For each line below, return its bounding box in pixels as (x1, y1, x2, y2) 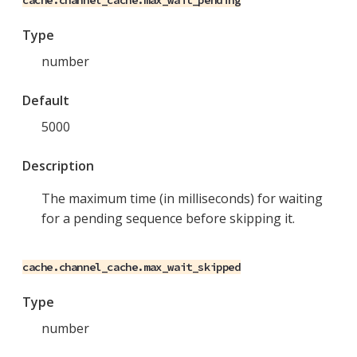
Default (22, 92, 69, 110)
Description (22, 157, 94, 175)
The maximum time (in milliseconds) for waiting (41, 190, 323, 208)
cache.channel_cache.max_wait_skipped (22, 260, 241, 275)
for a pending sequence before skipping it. (41, 210, 295, 228)
